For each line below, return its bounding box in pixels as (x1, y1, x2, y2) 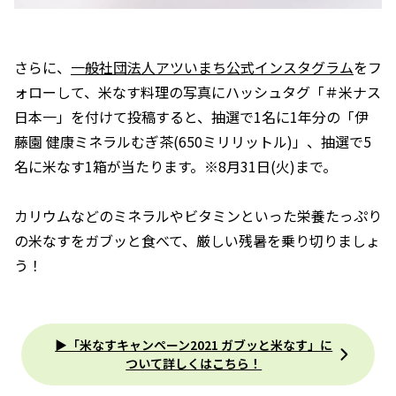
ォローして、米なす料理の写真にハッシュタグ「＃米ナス (14, 80, 381, 103)
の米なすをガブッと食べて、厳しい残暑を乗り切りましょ (14, 229, 380, 251)
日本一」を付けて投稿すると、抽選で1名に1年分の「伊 (14, 105, 369, 127)
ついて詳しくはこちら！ (126, 354, 263, 372)
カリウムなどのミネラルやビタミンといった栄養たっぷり (14, 204, 382, 226)
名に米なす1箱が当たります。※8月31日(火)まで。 (14, 155, 337, 177)
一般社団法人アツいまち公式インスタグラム (71, 56, 354, 78)
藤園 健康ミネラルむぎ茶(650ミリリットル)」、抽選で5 (14, 130, 371, 152)
